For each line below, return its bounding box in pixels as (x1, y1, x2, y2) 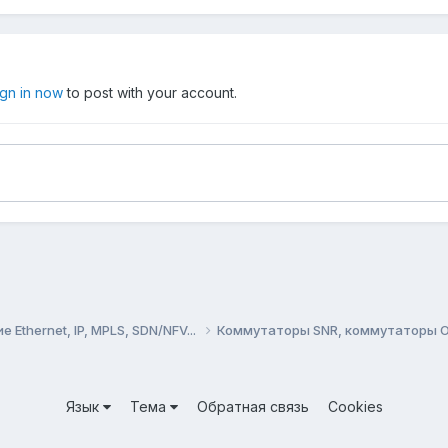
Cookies (327, 397, 383, 415)
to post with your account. (63, 84, 237, 102)
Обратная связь (196, 397, 309, 415)
